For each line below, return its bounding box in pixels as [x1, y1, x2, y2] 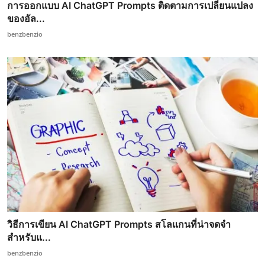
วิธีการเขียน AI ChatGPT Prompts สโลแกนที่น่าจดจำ [7, 218, 231, 231]
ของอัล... [7, 12, 45, 24]
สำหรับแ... [7, 231, 51, 244]
